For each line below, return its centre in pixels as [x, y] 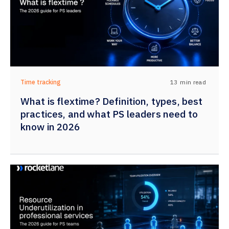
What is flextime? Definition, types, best [112, 101]
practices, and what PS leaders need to [109, 114]
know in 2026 [50, 127]
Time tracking [41, 82]
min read [193, 82]
